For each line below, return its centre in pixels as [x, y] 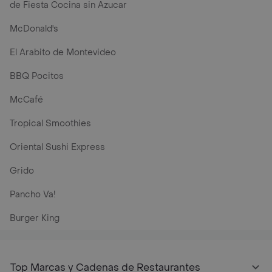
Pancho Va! [33, 195]
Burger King [35, 218]
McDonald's [34, 29]
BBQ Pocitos [37, 76]
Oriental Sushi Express [57, 147]
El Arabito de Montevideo [63, 53]
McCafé [26, 100]
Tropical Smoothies [50, 124]
